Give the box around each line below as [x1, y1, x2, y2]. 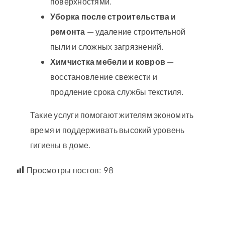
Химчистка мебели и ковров [50, 56, 165, 67]
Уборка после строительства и [50, 11, 176, 22]
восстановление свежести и [50, 71, 157, 82]
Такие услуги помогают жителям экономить [30, 109, 194, 120]
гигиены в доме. [30, 139, 91, 150]
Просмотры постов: [27, 164, 102, 175]
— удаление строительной [85, 26, 186, 37]
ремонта [50, 26, 85, 37]
